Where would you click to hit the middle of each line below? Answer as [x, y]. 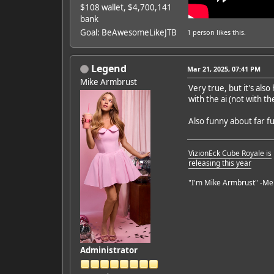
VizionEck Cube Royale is [230, 153]
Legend [109, 68]
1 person [201, 32]
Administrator [109, 250]
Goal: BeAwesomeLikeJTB [128, 32]
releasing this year [220, 163]
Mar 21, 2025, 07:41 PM [224, 68]
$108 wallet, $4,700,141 [126, 7]
